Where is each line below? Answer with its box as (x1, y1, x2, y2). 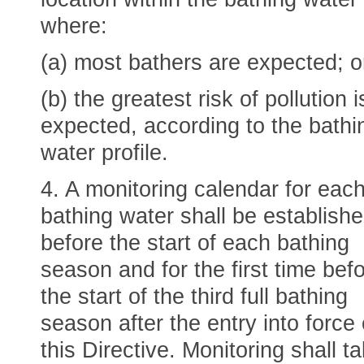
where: (41, 14, 107, 38)
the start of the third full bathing (41, 284, 348, 309)
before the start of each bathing (41, 231, 349, 255)
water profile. (41, 141, 168, 165)
